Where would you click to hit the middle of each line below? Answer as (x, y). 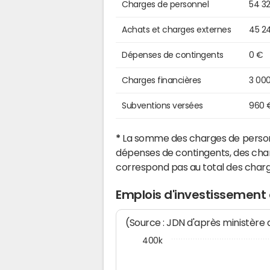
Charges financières (162, 80)
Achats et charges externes (177, 30)
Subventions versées (162, 106)
